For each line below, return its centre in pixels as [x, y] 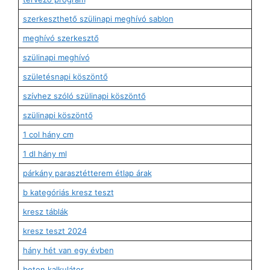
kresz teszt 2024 [55, 231]
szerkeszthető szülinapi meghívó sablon [98, 18]
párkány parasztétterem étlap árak [87, 173]
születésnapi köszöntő [65, 76]
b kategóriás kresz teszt [68, 192]
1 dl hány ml [45, 153]
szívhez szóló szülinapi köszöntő [84, 96]
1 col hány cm [48, 134]
